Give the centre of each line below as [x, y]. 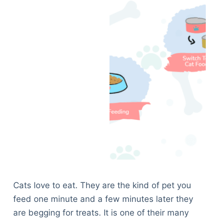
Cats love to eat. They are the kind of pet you [102, 186]
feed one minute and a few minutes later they [103, 199]
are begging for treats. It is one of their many [101, 213]
